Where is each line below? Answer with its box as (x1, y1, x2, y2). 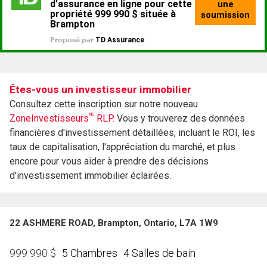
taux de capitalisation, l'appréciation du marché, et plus (10, 141, 235, 153)
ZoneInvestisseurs (10, 113, 89, 125)
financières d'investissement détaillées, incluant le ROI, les (10, 127, 255, 139)
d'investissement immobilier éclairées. (10, 170, 171, 182)
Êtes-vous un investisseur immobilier (10, 83, 191, 96)
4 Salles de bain (123, 246, 195, 259)
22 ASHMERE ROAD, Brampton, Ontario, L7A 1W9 (10, 218, 218, 229)
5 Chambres (62, 246, 117, 259)
